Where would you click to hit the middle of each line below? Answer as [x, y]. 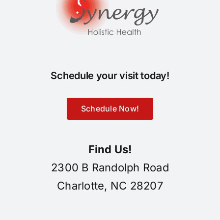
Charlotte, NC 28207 [110, 186]
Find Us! [110, 150]
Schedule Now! [110, 109]
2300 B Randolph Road [110, 168]
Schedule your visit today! [110, 75]
